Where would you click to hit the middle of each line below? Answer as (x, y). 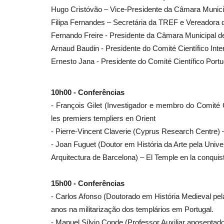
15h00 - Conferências (88, 183)
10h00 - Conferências (88, 92)
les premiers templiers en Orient (103, 118)
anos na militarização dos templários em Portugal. (132, 209)
